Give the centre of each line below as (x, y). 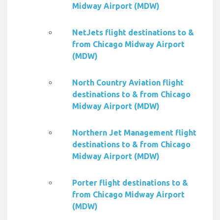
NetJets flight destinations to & (133, 33)
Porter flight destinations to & (130, 183)
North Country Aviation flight (128, 83)
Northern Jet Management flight (134, 133)
